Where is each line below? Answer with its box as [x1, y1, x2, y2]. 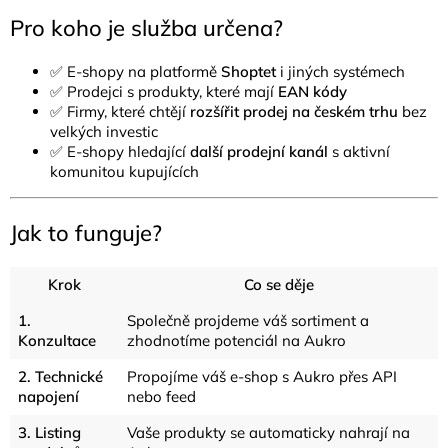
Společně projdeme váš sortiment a [127, 310, 369, 330]
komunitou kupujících [50, 161, 199, 181]
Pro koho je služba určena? [10, 13, 283, 42]
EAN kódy [278, 81, 347, 101]
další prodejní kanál [190, 141, 328, 161]
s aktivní [332, 141, 390, 161]
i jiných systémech [280, 61, 405, 81]
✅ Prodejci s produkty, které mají [50, 81, 274, 101]
